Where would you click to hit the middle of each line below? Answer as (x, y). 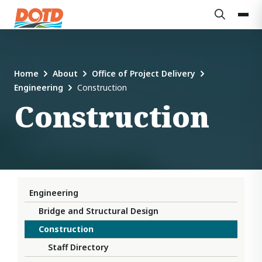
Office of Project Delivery (144, 73)
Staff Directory (78, 247)
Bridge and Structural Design (99, 211)
